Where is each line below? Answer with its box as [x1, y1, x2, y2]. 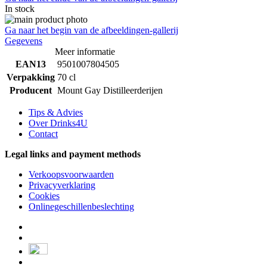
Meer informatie [54, 46, 115, 57]
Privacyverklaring [29, 179, 95, 190]
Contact [29, 128, 58, 139]
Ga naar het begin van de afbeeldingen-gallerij [5, 24, 178, 35]
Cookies [29, 190, 60, 201]
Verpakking [7, 72, 55, 82]
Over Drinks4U [29, 117, 88, 128]
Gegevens [5, 35, 42, 46]
